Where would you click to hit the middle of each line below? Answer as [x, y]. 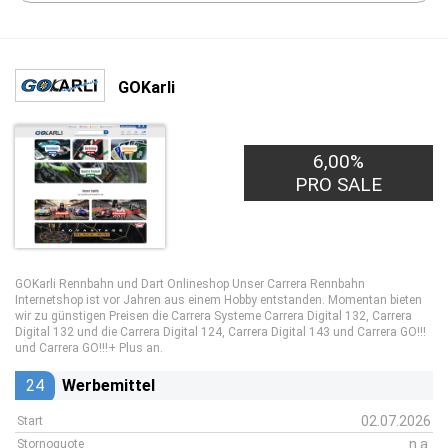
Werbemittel [108, 385]
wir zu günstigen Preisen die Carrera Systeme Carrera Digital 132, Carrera [213, 316]
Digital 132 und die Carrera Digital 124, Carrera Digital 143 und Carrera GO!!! [220, 332]
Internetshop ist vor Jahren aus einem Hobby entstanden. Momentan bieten [218, 300]
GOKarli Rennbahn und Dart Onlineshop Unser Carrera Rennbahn [190, 284]
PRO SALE [339, 184]
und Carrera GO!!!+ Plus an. [89, 348]
